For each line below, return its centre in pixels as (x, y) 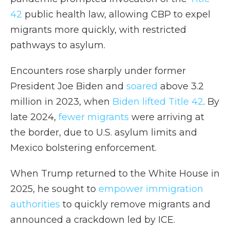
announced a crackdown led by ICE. (93, 220)
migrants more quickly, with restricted (98, 30)
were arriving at (167, 117)
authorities (35, 204)
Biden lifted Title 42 (157, 102)
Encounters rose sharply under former (98, 71)
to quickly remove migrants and (135, 204)
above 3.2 (181, 86)
